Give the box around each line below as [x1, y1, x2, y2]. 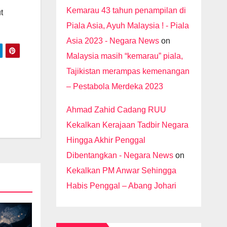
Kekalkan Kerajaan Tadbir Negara [66, 120, 188, 129]
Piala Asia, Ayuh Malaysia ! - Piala [66, 21, 189, 30]
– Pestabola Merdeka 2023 [66, 82, 163, 91]
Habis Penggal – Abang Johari [66, 181, 176, 190]
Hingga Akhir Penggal [66, 135, 145, 144]
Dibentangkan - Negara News [66, 150, 173, 160]
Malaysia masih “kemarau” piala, [66, 51, 183, 60]
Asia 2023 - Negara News [66, 36, 159, 45]
